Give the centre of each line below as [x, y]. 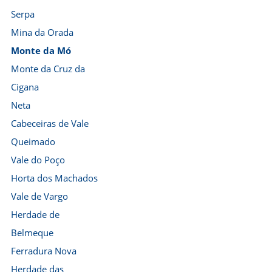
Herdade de [35, 214]
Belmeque [32, 233]
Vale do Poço [38, 160]
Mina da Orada [42, 32]
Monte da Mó [41, 50]
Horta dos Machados [54, 178]
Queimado [33, 141]
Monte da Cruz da [48, 69]
